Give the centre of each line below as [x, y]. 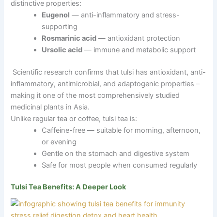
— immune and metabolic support [139, 50]
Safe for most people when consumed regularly [120, 165]
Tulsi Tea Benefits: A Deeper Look [69, 187]
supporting [60, 26]
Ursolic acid [62, 50]
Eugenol [56, 15]
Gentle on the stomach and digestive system [116, 153]
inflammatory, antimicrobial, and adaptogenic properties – [105, 84]
